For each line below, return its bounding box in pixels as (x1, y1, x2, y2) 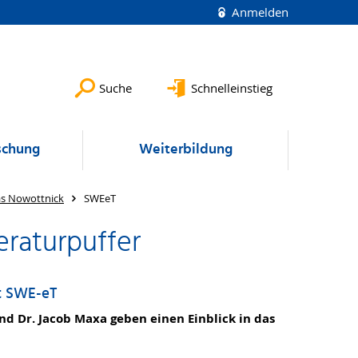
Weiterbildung (138, 138, 233, 161)
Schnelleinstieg (191, 80, 272, 96)
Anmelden (229, 4, 288, 20)
